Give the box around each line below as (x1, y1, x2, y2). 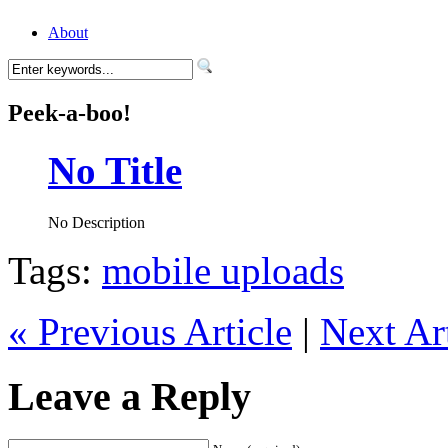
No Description (48, 214, 145, 232)
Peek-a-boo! (8, 99, 131, 126)
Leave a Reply (8, 374, 251, 420)
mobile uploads (102, 249, 344, 293)
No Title (48, 149, 182, 193)
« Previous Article (8, 310, 292, 354)
